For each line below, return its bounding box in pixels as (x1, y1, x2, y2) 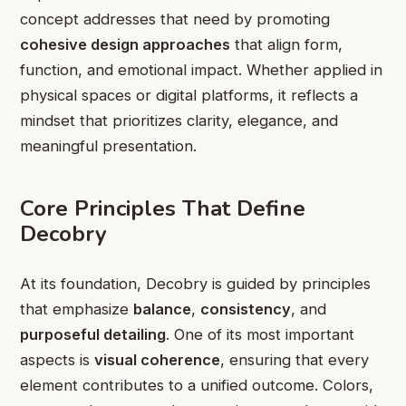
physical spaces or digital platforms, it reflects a (20, 86, 358, 105)
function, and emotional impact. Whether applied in (20, 61, 382, 80)
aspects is (20, 350, 94, 369)
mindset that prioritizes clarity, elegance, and (20, 111, 338, 130)
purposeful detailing (20, 324, 166, 343)
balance (133, 299, 191, 318)
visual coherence (94, 350, 220, 369)
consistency (200, 299, 291, 318)
